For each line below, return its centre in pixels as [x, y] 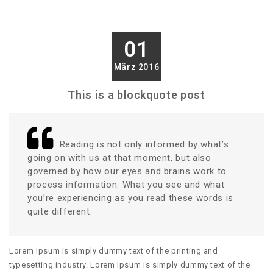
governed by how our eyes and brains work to [127, 171]
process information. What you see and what [126, 184]
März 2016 [136, 67]
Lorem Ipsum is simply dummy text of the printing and [114, 251]
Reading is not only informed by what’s [144, 144]
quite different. [60, 211]
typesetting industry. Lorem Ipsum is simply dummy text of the [130, 265]
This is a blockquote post [136, 94]
